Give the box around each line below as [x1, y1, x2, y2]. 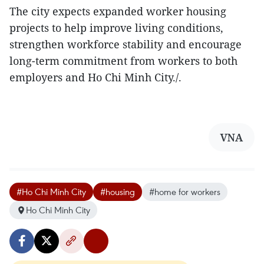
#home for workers [149, 186, 220, 198]
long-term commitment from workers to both [9, 54, 237, 68]
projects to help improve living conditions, [9, 21, 223, 35]
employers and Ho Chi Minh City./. [9, 70, 181, 85]
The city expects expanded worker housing [9, 4, 226, 19]
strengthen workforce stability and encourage [9, 37, 242, 52]
